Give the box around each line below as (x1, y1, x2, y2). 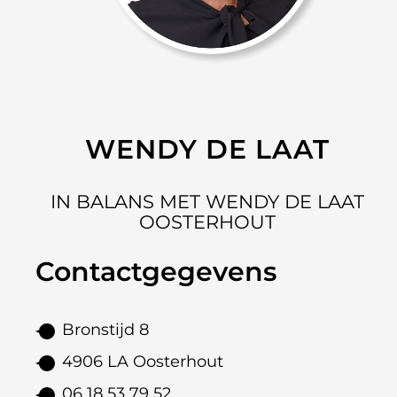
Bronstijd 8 (62, 319, 149, 339)
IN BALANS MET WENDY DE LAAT (51, 190, 364, 213)
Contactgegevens (35, 254, 276, 288)
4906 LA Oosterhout (62, 351, 223, 371)
